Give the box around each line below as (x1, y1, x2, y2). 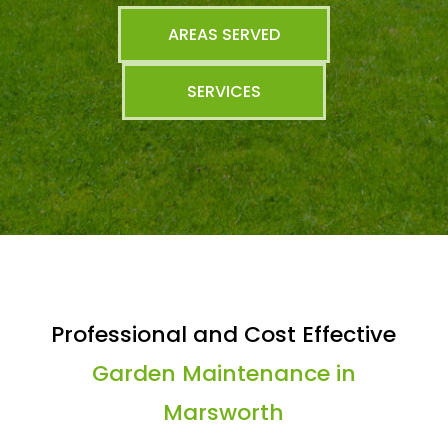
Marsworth (163, 397, 285, 428)
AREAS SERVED (167, 23, 280, 46)
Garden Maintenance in (91, 358, 356, 389)
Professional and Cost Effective (51, 319, 397, 350)
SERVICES (186, 80, 261, 103)
